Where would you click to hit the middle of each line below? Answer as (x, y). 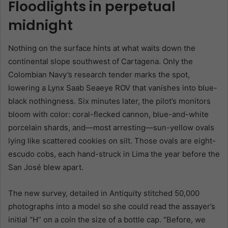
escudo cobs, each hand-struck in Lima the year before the (114, 154)
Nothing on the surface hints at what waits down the (102, 48)
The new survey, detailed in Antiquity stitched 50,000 (104, 193)
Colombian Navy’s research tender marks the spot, (99, 74)
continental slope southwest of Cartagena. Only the (101, 61)
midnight (40, 25)
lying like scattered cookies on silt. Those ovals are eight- (112, 140)
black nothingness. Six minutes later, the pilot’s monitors (109, 101)
